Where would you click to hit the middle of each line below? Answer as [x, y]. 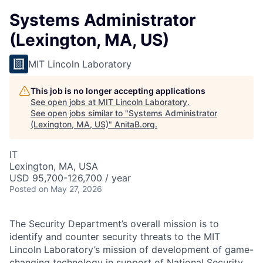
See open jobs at [64, 102]
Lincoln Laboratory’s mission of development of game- [131, 249]
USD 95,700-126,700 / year [70, 178]
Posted [23, 189]
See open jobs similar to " [80, 113]
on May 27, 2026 [70, 189]
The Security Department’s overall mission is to [114, 224]
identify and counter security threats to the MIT [115, 237]
